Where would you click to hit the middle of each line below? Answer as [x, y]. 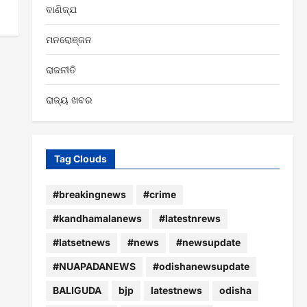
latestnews [176, 291]
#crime [159, 195]
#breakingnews [89, 195]
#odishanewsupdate [201, 267]
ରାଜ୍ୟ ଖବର [69, 99]
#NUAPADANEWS [94, 267]
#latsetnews [81, 243]
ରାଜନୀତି [61, 69]
